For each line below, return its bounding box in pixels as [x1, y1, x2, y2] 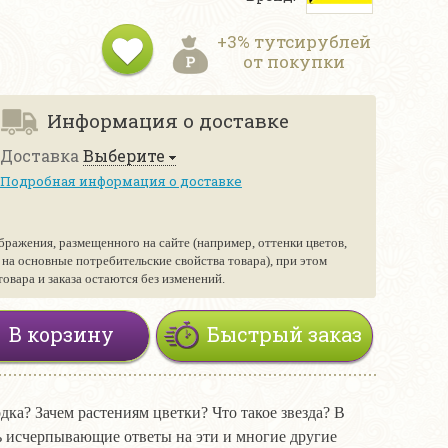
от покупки [243, 50, 345, 73]
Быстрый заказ [207, 321, 362, 347]
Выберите [83, 145, 165, 166]
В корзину [9, 321, 114, 347]
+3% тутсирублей [217, 30, 371, 53]
